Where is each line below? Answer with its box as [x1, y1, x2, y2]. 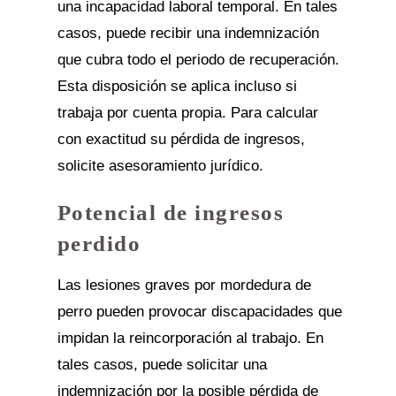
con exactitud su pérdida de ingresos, [57, 130, 305, 148]
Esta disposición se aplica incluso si [57, 77, 297, 95]
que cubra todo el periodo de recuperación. [57, 50, 339, 68]
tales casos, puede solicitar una [57, 355, 267, 373]
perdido [57, 231, 141, 255]
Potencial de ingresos [57, 200, 285, 225]
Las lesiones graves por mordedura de [57, 276, 311, 293]
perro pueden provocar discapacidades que [57, 302, 342, 320]
